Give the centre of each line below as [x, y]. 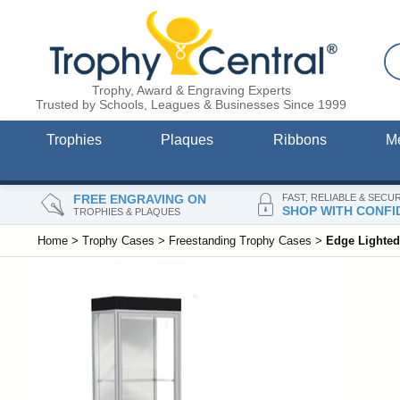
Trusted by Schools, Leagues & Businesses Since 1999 [191, 105]
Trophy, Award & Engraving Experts [191, 91]
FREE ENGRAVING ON [139, 199]
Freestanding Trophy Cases [240, 241]
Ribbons [300, 140]
